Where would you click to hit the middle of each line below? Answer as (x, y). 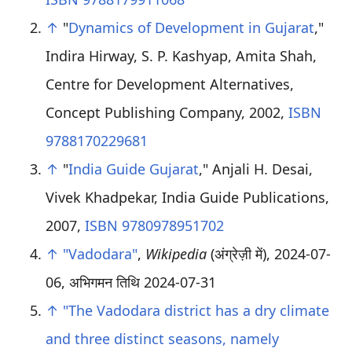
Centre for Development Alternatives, (169, 84)
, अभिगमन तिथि (102, 282)
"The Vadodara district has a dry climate (196, 310)
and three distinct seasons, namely (162, 339)
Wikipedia (176, 254)
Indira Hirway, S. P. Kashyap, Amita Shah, (181, 56)
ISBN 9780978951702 (154, 225)
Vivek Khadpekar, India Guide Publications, (187, 197)
